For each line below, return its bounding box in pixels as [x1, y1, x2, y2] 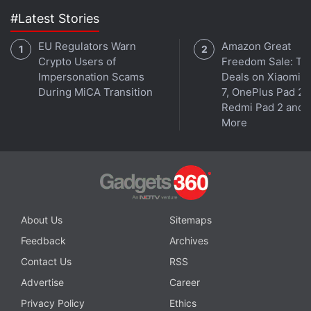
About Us [21, 213, 62, 226]
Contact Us [21, 255, 72, 267]
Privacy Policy [21, 296, 85, 309]
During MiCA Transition [38, 85, 153, 99]
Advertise [21, 276, 64, 288]
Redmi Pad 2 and [221, 101, 304, 114]
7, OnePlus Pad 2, [221, 85, 307, 99]
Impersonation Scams [38, 70, 144, 83]
